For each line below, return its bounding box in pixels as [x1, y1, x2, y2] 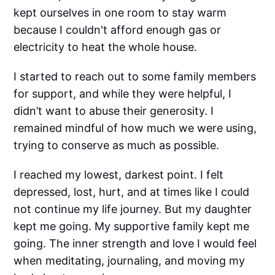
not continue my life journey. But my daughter [14, 203, 252, 216]
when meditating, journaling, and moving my [14, 254, 246, 268]
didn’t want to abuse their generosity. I [14, 104, 214, 118]
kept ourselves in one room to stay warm [14, 6, 227, 20]
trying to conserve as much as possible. [14, 139, 220, 152]
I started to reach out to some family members [14, 70, 257, 83]
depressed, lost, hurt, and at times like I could [14, 185, 250, 199]
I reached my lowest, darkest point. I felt [14, 168, 224, 182]
